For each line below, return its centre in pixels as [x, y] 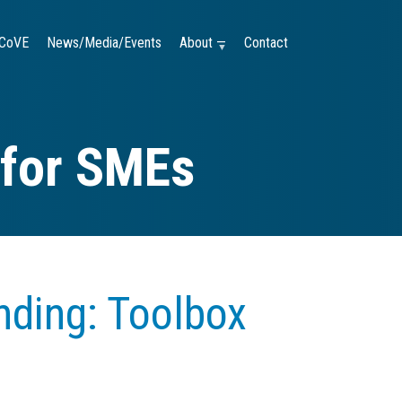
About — [203, 43]
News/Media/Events [104, 43]
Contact [266, 43]
